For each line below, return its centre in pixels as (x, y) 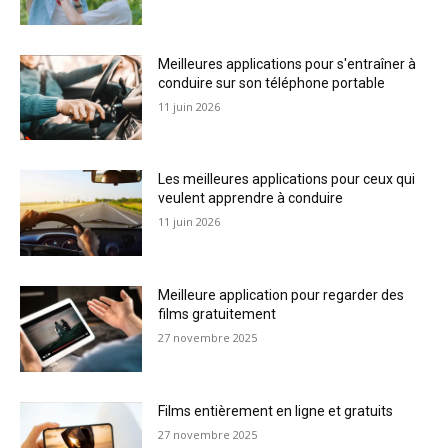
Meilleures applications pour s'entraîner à (287, 63)
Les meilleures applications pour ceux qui (287, 179)
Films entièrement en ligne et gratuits (276, 410)
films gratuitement (217, 314)
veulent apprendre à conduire (251, 198)
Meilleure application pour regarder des (281, 295)
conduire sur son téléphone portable (272, 82)
